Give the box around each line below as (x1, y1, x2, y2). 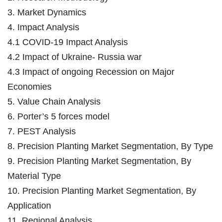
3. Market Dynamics (7, 7, 86, 18)
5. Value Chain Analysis (7, 97, 101, 107)
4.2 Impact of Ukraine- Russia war (7, 52, 142, 62)
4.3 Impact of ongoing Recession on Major (7, 67, 174, 77)
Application (7, 201, 51, 211)
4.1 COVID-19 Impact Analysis (7, 37, 128, 48)
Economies (7, 82, 52, 92)
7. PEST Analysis (7, 126, 76, 137)
